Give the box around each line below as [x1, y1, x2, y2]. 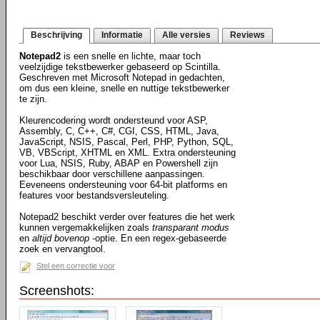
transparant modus [152, 222, 229, 233]
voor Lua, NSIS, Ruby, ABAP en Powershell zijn [19, 158, 218, 169]
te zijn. [19, 94, 47, 104]
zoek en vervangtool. [19, 244, 106, 254]
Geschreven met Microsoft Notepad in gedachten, [19, 72, 225, 83]
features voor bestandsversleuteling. [19, 190, 169, 201]
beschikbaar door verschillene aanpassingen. [19, 169, 205, 179]
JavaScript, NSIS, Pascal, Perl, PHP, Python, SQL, [19, 136, 234, 147]
